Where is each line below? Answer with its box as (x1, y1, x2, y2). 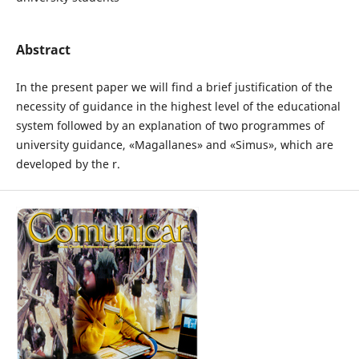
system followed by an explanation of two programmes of (15, 118, 325, 133)
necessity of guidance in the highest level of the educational (15, 99, 341, 114)
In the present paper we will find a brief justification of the (15, 79, 333, 95)
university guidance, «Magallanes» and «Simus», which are (15, 137, 333, 152)
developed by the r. (15, 156, 120, 171)
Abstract (15, 40, 71, 58)
